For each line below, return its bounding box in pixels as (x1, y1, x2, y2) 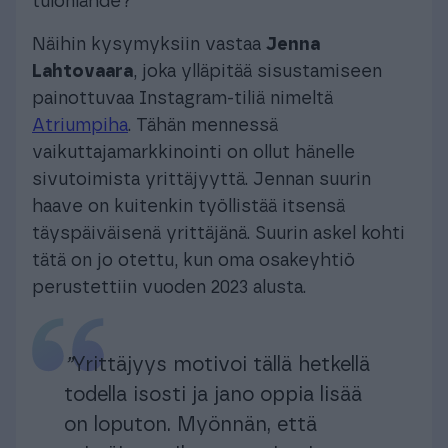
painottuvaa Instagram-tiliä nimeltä (32, 89, 333, 108)
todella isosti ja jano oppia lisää (64, 384, 362, 405)
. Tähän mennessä (128, 116, 278, 135)
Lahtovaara (32, 62, 133, 81)
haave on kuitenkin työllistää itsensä (32, 197, 345, 216)
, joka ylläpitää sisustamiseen (133, 62, 382, 81)
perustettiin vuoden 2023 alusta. (32, 278, 306, 297)
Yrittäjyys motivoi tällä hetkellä (72, 354, 370, 375)
